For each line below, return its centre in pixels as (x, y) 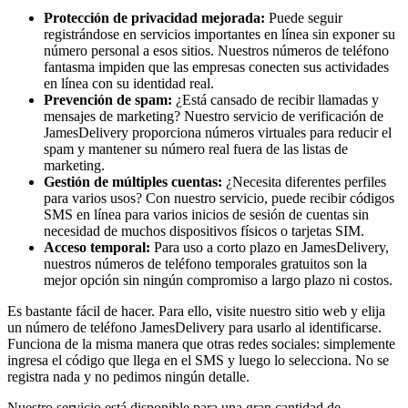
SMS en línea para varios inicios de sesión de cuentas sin (206, 215)
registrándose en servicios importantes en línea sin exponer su (219, 35)
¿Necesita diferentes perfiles (304, 182)
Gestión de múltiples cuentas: (133, 182)
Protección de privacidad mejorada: (154, 18)
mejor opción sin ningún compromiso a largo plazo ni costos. (218, 280)
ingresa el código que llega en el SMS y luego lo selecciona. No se (198, 361)
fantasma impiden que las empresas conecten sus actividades (216, 67)
